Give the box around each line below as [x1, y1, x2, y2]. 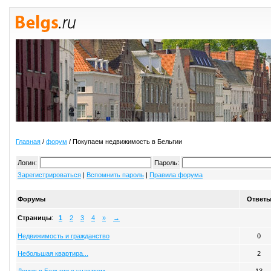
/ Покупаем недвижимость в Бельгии [67, 138, 182, 145]
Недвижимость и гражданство [18, 232, 109, 240]
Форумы [18, 195, 45, 203]
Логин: [18, 159, 37, 166]
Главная [16, 138, 41, 145]
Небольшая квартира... [18, 250, 88, 257]
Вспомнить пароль [87, 171, 144, 178]
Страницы [18, 214, 51, 221]
